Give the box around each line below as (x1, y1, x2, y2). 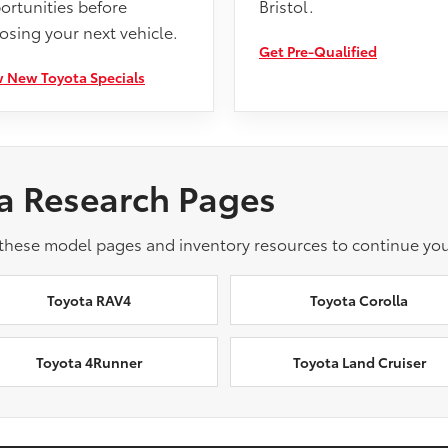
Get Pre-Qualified (259, 41, 377, 61)
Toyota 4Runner (35, 352, 142, 372)
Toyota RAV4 (46, 290, 131, 310)
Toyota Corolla (310, 290, 409, 310)
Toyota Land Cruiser (292, 352, 426, 372)
